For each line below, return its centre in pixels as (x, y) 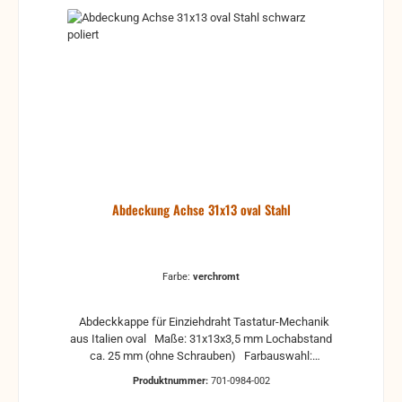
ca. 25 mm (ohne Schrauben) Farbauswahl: (118, 355)
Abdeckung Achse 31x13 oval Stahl (201, 209)
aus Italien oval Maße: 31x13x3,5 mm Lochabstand (98, 338)
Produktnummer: (171, 381)
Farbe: (178, 276)
